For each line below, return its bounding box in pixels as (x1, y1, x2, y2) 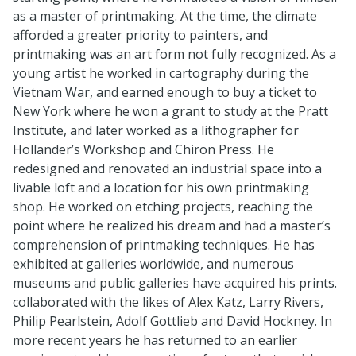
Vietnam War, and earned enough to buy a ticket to (13, 83, 317, 101)
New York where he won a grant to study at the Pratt (13, 102, 328, 120)
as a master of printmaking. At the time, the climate (13, 6, 317, 25)
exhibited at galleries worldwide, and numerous (13, 254, 294, 273)
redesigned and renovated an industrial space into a (13, 159, 322, 177)
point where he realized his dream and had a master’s (13, 216, 331, 234)
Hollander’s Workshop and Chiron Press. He (13, 140, 274, 158)
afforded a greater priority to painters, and (13, 25, 268, 44)
